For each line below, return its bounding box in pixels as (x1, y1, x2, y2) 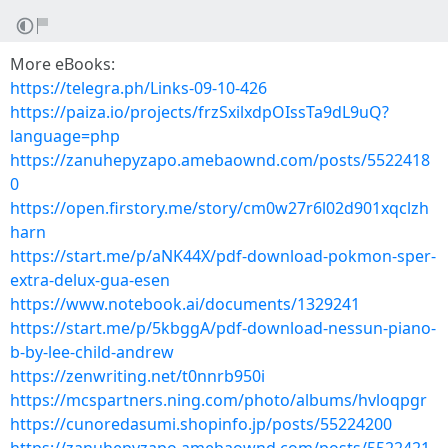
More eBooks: (10, 53, 115, 75)
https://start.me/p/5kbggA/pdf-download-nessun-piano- (10, 317, 436, 339)
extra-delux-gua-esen (10, 269, 170, 291)
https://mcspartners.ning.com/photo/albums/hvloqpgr (10, 389, 427, 411)
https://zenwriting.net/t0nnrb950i (10, 365, 265, 387)
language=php (10, 125, 120, 147)
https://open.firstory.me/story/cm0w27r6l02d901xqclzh (10, 197, 429, 219)
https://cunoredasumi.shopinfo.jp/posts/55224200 (10, 413, 392, 435)
